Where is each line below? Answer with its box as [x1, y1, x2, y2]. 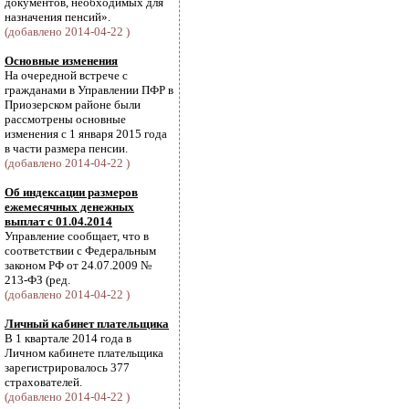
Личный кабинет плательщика [5, 317, 169, 330]
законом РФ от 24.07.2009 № [5, 258, 152, 272]
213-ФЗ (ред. [5, 273, 70, 287]
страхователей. [5, 375, 82, 389]
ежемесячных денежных [5, 200, 134, 214]
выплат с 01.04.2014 [5, 215, 112, 228]
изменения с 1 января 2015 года [5, 127, 167, 141]
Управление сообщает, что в [5, 229, 149, 243]
